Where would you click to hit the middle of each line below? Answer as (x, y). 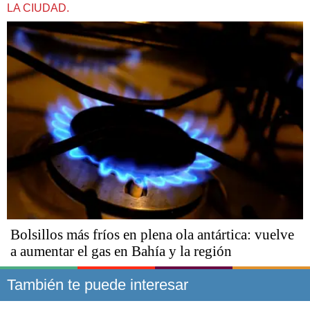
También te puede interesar (98, 284)
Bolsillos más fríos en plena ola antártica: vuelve (152, 234)
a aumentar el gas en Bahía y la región (121, 251)
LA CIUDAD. (38, 8)
